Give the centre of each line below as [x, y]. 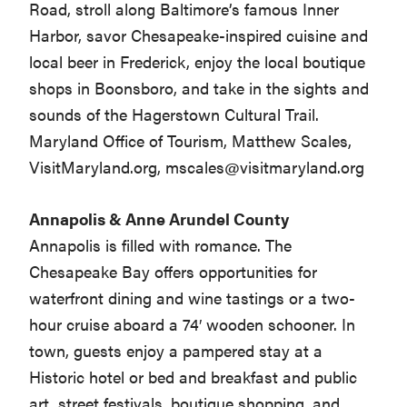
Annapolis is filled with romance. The [161, 245]
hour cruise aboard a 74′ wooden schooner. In [193, 324]
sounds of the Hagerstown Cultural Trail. [174, 114]
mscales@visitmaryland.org [265, 167]
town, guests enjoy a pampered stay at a [176, 351]
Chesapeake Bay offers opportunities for [174, 272]
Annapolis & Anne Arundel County [159, 219]
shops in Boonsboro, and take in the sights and [199, 88]
